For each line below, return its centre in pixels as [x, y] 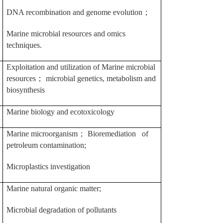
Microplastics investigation [48, 167]
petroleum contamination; [46, 145]
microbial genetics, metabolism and [100, 78]
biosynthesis [26, 90]
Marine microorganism [42, 134]
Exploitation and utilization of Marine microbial [81, 67]
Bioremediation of [118, 134]
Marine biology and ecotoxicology [60, 112]
